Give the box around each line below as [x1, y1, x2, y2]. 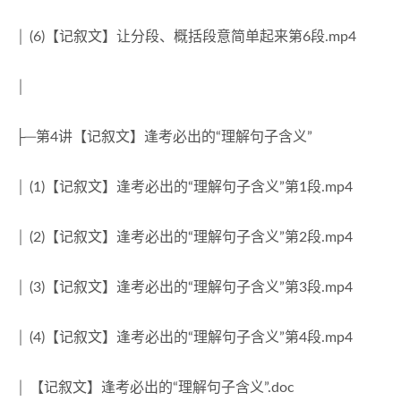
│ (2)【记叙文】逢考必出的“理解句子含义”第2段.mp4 [15, 230, 353, 244]
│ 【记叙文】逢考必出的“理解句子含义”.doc [15, 380, 294, 395]
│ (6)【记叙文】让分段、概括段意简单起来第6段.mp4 [15, 30, 356, 44]
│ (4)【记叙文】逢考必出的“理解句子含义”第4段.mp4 [15, 330, 353, 345]
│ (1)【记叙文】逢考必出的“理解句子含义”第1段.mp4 [15, 180, 353, 194]
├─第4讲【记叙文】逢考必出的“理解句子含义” [15, 130, 312, 144]
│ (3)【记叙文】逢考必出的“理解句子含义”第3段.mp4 [15, 280, 353, 294]
